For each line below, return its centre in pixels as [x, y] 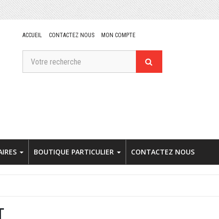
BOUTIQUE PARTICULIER [75, 152]
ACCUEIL [32, 35]
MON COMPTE [118, 35]
